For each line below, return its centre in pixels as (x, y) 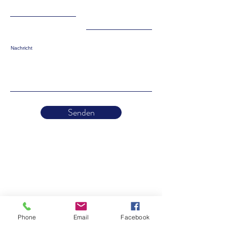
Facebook (135, 217)
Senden (81, 112)
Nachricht (22, 48)
